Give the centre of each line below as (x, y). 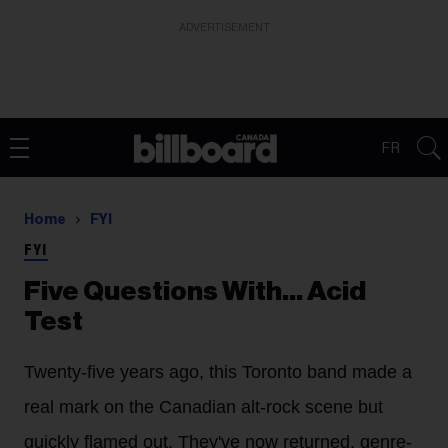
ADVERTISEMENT (224, 27)
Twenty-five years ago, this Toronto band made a (218, 372)
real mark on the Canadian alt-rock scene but (203, 407)
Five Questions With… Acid (195, 291)
